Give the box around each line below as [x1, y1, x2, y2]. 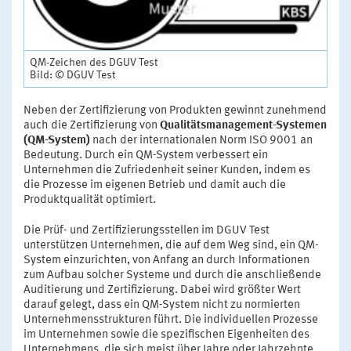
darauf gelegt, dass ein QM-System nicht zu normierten [24, 299, 300, 312]
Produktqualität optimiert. [24, 194, 156, 207]
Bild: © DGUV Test [30, 70, 115, 81]
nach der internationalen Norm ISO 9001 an [90, 135, 313, 147]
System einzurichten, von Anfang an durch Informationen [24, 255, 309, 267]
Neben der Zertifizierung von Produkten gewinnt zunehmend [24, 105, 327, 118]
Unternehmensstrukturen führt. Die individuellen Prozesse [24, 314, 318, 327]
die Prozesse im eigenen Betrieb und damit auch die [24, 179, 286, 192]
